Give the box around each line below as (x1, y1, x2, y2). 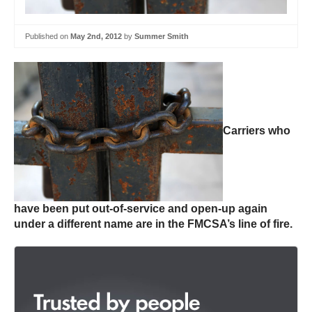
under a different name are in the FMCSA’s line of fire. (14, 218, 292, 231)
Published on (25, 31, 70, 40)
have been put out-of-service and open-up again (14, 203, 267, 215)
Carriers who (223, 125, 290, 137)
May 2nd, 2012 (70, 31, 122, 40)
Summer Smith (134, 31, 189, 40)
